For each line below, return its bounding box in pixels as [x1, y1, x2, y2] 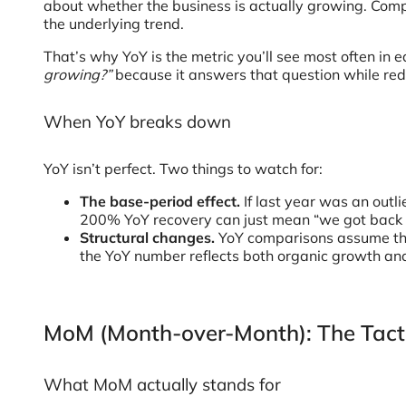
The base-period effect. [80, 192, 244, 210]
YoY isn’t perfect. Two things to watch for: [43, 159, 323, 178]
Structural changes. [80, 228, 218, 246]
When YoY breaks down [43, 111, 231, 132]
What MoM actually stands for [43, 373, 281, 395]
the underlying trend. [43, 14, 184, 33]
